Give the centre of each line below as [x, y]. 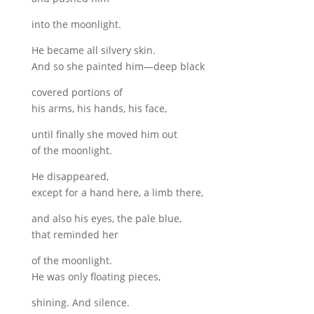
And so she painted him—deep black [118, 66]
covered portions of [77, 92]
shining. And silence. [80, 302]
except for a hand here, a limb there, [117, 192]
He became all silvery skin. [93, 50]
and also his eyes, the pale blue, [106, 218]
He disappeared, [70, 176]
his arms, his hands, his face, [99, 108]
